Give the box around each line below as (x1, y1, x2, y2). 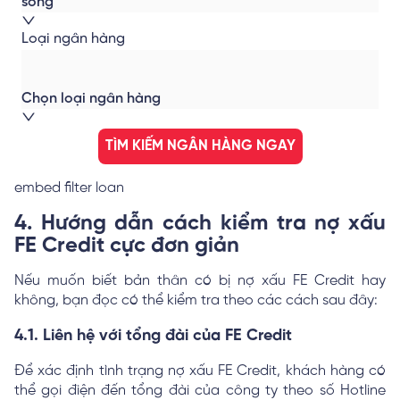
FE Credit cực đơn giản (14, 234, 239, 257)
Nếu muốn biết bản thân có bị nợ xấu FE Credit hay (14, 272, 386, 288)
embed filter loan (14, 179, 124, 196)
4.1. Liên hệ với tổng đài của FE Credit (14, 327, 292, 345)
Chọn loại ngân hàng (21, 90, 161, 106)
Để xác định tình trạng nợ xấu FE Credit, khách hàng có (14, 362, 386, 379)
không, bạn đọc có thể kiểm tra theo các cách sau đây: (14, 292, 381, 308)
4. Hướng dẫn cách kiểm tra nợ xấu (14, 212, 386, 235)
